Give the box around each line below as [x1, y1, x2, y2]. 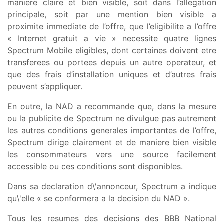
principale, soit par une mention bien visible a [7, 9, 216, 19]
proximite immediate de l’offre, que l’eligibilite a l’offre [7, 21, 216, 31]
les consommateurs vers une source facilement [7, 149, 216, 159]
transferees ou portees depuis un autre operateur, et [7, 57, 216, 67]
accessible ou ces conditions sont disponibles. [7, 161, 183, 171]
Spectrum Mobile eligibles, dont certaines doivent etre [7, 45, 216, 55]
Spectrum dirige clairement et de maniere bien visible [7, 137, 216, 147]
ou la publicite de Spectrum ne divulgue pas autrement [7, 113, 216, 123]
